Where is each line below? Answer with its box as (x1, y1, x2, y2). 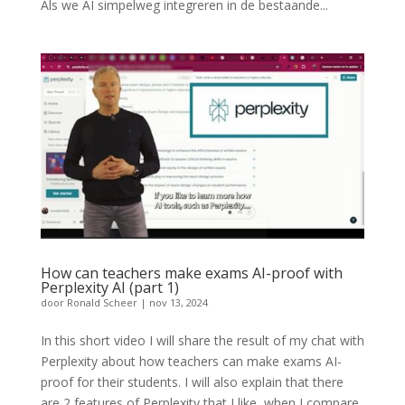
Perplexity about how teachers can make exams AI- (40, 353, 342, 371)
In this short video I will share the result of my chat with (40, 332, 364, 350)
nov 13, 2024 (148, 296, 208, 310)
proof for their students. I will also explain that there (40, 373, 344, 391)
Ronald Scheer (66, 296, 137, 310)
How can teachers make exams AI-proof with (40, 263, 343, 284)
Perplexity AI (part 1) (40, 278, 179, 298)
